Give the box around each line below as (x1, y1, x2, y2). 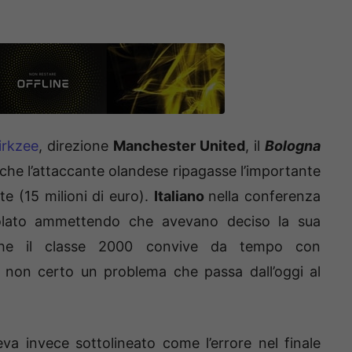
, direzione (38, 137, 113, 154)
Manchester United (113, 137, 245, 154)
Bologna (265, 137, 321, 154)
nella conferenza (208, 187, 321, 204)
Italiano (153, 187, 209, 204)
